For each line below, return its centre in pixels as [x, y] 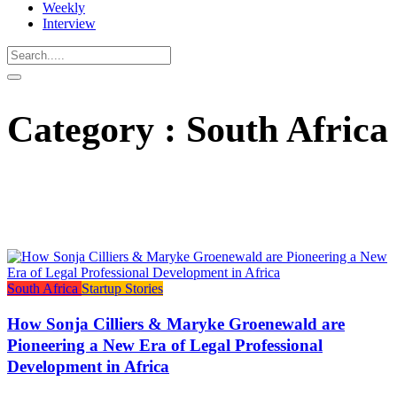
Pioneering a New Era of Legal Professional [165, 345]
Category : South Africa [198, 130]
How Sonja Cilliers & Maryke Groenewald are [176, 323]
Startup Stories [122, 289]
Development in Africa [88, 366]
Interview [69, 23]
